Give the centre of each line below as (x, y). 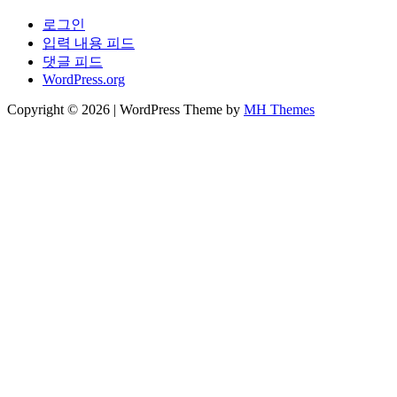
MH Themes (279, 109)
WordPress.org (84, 79)
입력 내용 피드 (89, 43)
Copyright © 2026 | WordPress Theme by (125, 109)
